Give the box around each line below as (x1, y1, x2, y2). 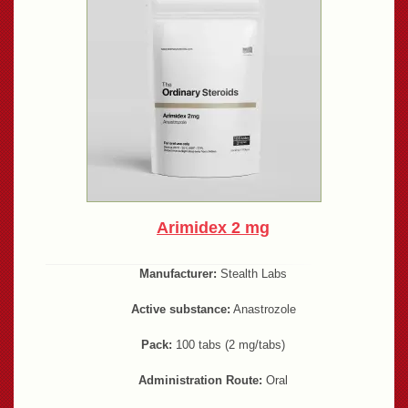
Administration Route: (138, 372, 262, 387)
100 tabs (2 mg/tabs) (172, 337, 285, 352)
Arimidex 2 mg (157, 219, 270, 238)
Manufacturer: (139, 267, 217, 281)
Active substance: (130, 302, 230, 317)
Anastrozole (229, 302, 296, 317)
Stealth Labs (217, 267, 287, 281)
